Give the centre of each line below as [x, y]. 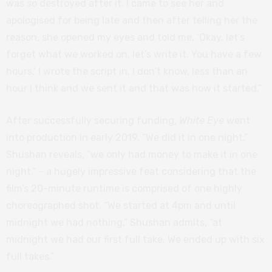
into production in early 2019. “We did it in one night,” [127, 137]
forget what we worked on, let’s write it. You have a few [134, 54]
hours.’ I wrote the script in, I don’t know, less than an [127, 71]
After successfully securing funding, [93, 120]
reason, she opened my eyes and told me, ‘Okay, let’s [125, 37]
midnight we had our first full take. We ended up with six [135, 239]
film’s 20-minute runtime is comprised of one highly [124, 188]
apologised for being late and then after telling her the [132, 20]
